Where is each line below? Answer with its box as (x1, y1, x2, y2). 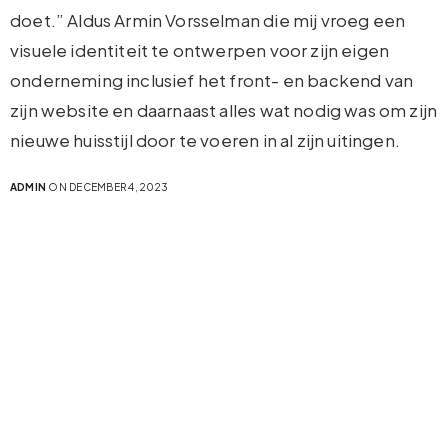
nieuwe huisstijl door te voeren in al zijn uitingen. (10, 128, 400, 151)
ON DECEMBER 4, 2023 (46, 180, 169, 193)
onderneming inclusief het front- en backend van (10, 68, 414, 91)
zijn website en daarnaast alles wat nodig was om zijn (10, 98, 438, 121)
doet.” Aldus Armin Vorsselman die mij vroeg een (10, 8, 406, 31)
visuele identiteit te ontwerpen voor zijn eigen (10, 38, 390, 61)
